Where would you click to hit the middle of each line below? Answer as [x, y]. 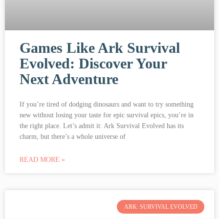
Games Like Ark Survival [100, 47]
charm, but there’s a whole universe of [73, 136]
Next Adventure [69, 79]
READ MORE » [42, 159]
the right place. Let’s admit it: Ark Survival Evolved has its [102, 126]
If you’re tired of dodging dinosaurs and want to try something [107, 104]
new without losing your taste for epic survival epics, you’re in [107, 115]
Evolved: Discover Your [93, 63]
